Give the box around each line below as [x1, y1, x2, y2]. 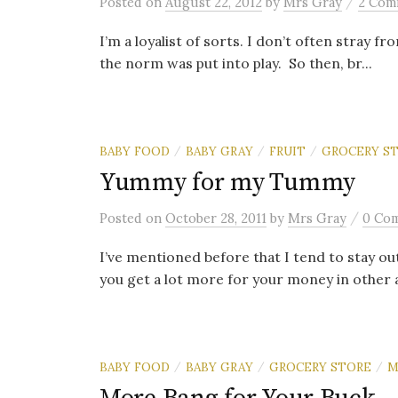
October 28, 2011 [165, 210, 267, 227]
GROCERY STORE [269, 359, 371, 375]
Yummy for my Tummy [99, 167, 355, 198]
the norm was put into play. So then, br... [99, 54, 372, 72]
